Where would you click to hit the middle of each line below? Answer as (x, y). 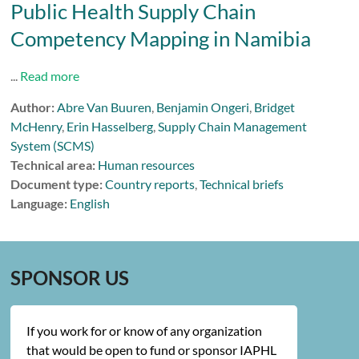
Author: (33, 107)
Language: (39, 203)
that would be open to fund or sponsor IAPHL (152, 350)
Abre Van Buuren (105, 107)
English (90, 203)
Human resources (147, 165)
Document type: (57, 184)
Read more (50, 76)
